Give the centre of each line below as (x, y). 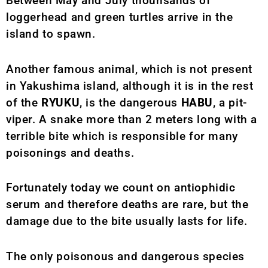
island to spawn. (51, 34)
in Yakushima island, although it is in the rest (130, 86)
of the (24, 102)
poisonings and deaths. (70, 153)
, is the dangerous (130, 102)
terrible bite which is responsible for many (122, 136)
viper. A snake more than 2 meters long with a (132, 119)
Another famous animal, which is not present (129, 69)
